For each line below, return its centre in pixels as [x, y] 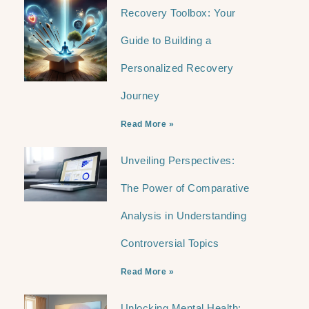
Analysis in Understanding [183, 215]
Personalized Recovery [177, 68]
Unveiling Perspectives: [178, 160]
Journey [140, 95]
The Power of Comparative [185, 188]
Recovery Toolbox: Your [178, 12]
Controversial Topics [170, 243]
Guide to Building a [166, 40]
